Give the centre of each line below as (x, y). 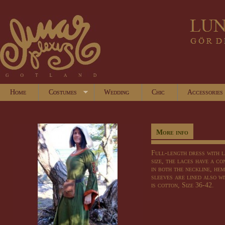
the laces (180, 161)
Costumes (63, 92)
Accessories (205, 92)
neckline (198, 169)
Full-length (169, 153)
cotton (168, 185)
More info (172, 132)
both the (171, 169)
